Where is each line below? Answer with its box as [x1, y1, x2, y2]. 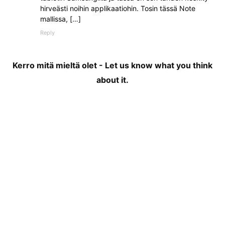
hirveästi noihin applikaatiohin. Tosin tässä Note [40, 4, 195, 13]
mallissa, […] [40, 15, 81, 24]
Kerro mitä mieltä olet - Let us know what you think [13, 60, 212, 71]
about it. [96, 75, 129, 85]
